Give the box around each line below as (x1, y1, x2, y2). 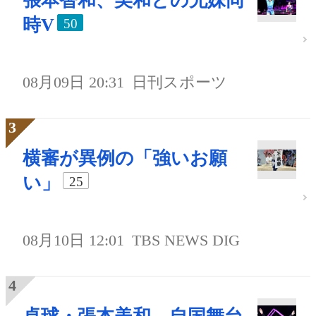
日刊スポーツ (132, 73, 228, 92)
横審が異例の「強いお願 (23, 148, 227, 169)
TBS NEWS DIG (132, 231, 241, 250)
